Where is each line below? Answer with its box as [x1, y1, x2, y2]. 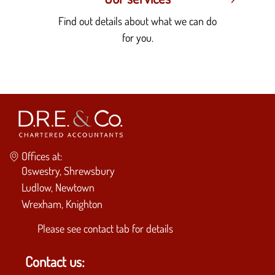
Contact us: [25, 252, 85, 271]
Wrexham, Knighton [21, 196, 103, 211]
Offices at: [21, 149, 63, 163]
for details [130, 222, 173, 236]
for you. [122, 30, 153, 44]
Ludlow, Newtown [21, 180, 95, 194]
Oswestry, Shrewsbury [21, 163, 115, 177]
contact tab [83, 222, 130, 236]
